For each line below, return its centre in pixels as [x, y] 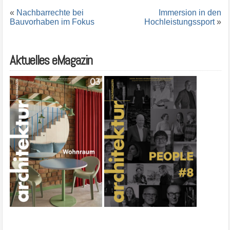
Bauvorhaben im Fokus [52, 22]
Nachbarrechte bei [50, 13]
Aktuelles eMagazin [51, 61]
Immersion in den [190, 13]
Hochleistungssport [180, 22]
